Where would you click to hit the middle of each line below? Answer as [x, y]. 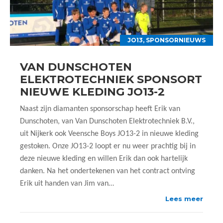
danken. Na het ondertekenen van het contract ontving [108, 171]
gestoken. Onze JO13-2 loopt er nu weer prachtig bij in [108, 146]
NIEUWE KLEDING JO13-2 [92, 92]
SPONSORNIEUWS [176, 40]
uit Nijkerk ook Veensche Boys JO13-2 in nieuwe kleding [109, 134]
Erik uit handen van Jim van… [67, 184]
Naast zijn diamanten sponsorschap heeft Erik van [100, 109]
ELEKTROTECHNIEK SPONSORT [111, 79]
